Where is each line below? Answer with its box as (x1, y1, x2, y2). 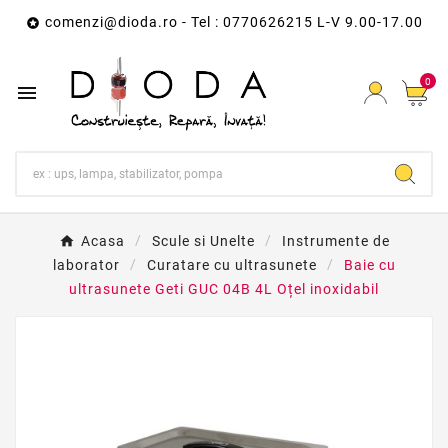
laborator (52, 257, 120, 274)
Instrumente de (281, 233, 390, 250)
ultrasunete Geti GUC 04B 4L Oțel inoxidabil (69, 281, 379, 298)
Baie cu (343, 257, 396, 274)
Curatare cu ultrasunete (146, 257, 317, 274)
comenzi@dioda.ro (44, 14, 178, 30)
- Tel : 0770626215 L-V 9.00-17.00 (177, 14, 423, 30)
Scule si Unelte (151, 233, 255, 250)
